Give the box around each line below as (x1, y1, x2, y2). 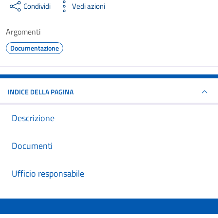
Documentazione (10, 43, 59, 53)
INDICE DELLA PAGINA (8, 87, 73, 97)
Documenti (12, 139, 53, 152)
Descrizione (12, 111, 54, 125)
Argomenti (6, 26, 41, 37)
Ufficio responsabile (12, 167, 84, 180)
